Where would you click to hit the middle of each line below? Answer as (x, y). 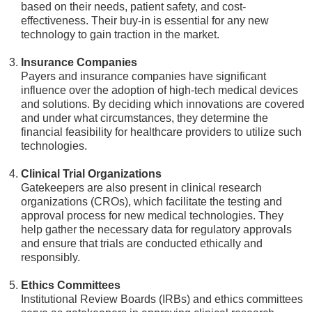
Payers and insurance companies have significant (143, 76)
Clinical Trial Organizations (91, 174)
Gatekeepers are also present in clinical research (141, 188)
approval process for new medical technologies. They (152, 216)
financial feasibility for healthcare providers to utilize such (161, 132)
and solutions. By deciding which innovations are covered (163, 104)
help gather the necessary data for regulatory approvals (156, 229)
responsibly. (50, 257)
